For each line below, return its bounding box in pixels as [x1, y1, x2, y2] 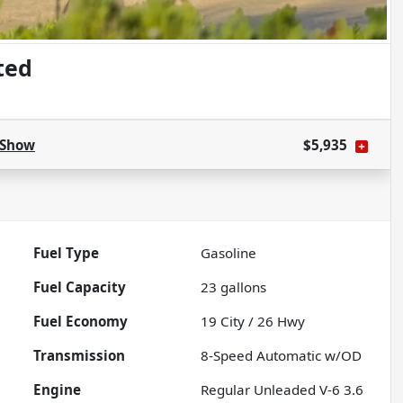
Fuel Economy [33, 312, 129, 331]
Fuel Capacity [33, 278, 127, 297]
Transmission [33, 346, 126, 365]
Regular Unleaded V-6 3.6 [201, 381, 364, 399]
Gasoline [201, 244, 257, 263]
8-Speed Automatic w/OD [201, 346, 363, 365]
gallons [217, 278, 267, 297]
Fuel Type [33, 244, 100, 263]
